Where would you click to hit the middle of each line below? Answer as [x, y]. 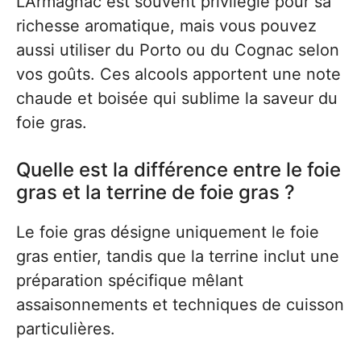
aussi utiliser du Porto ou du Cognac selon [178, 50]
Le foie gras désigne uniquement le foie [168, 232]
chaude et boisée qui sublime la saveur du [177, 98]
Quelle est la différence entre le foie [178, 170]
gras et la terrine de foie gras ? [156, 192]
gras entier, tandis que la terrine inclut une [178, 256]
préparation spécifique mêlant [130, 280]
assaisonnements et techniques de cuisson [180, 305]
